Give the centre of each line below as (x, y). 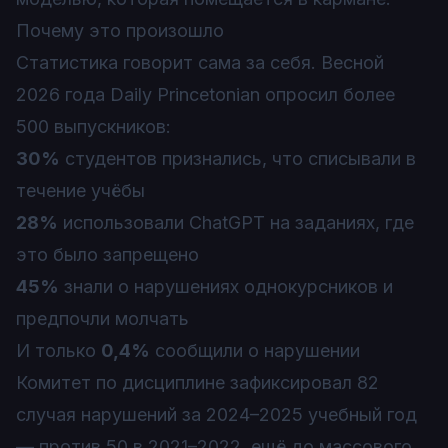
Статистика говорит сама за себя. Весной (200, 62)
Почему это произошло (120, 30)
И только (58, 350)
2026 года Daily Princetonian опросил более (205, 94)
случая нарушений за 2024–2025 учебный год (216, 414)
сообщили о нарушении (255, 350)
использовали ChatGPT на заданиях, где (236, 222)
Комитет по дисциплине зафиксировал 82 (197, 382)
